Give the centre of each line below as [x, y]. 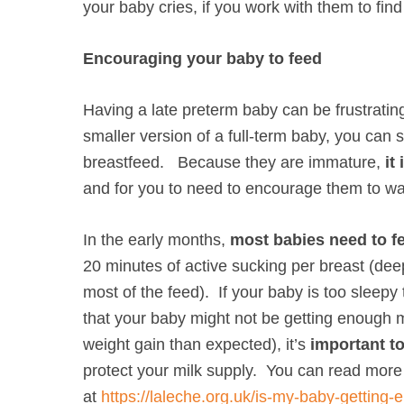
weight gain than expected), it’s [197, 344]
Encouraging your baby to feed [202, 59]
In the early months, [156, 240]
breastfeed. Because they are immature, [234, 162]
